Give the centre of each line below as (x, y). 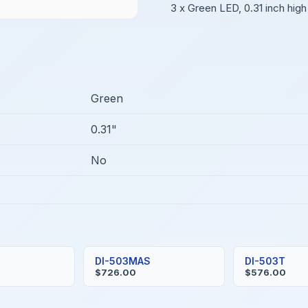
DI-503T (265, 261)
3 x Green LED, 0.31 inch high (239, 8)
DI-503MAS (122, 261)
